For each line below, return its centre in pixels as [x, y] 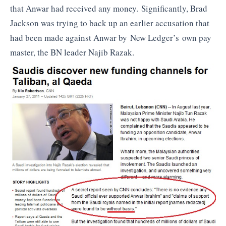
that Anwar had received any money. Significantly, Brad [109, 8]
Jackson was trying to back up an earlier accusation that [110, 23]
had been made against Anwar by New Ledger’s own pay [111, 37]
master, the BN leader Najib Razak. [72, 52]
